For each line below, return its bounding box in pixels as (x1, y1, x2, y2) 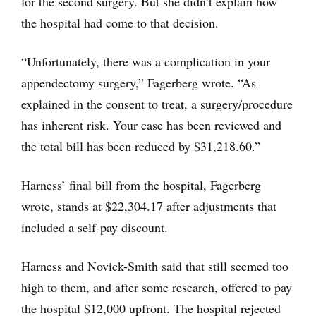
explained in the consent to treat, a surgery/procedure (21, 95, 293, 113)
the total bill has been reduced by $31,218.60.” (21, 138, 260, 155)
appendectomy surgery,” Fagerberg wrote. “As (21, 74, 256, 92)
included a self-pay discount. (21, 219, 168, 236)
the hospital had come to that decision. (21, 14, 219, 32)
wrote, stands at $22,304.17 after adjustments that (21, 197, 276, 215)
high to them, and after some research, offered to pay (21, 279, 292, 296)
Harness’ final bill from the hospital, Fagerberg (21, 176, 261, 194)
